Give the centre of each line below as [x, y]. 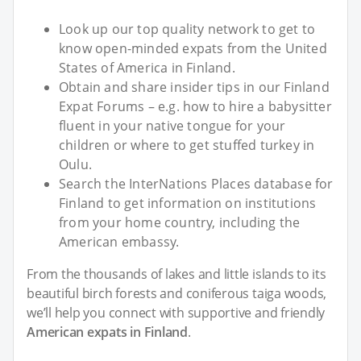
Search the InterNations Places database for [196, 184]
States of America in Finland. [147, 68]
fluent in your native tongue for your [172, 126]
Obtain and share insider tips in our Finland [194, 87]
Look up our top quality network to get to [187, 29]
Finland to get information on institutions [188, 203]
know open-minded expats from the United [193, 49]
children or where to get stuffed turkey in [187, 145]
